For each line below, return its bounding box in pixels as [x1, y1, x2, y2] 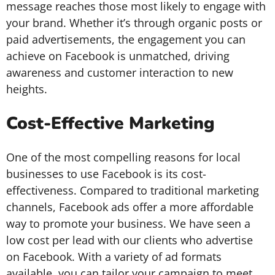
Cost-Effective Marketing [6, 112, 215, 135]
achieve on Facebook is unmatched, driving [6, 48, 230, 63]
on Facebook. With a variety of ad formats [6, 249, 222, 264]
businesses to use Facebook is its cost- [6, 166, 206, 181]
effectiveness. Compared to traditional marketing [6, 183, 259, 198]
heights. [6, 82, 47, 96]
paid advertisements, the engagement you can [6, 32, 246, 47]
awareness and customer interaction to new [6, 65, 233, 80]
